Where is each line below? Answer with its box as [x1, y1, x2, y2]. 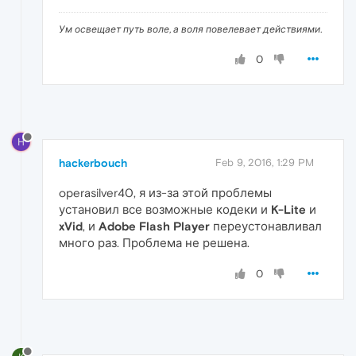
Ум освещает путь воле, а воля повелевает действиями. [59, 23, 322, 35]
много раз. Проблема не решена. [59, 236, 250, 250]
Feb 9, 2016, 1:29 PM [215, 157, 314, 169]
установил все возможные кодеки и [59, 203, 271, 217]
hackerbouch [59, 157, 127, 170]
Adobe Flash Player [99, 219, 210, 234]
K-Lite [271, 203, 306, 217]
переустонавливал [210, 219, 322, 234]
